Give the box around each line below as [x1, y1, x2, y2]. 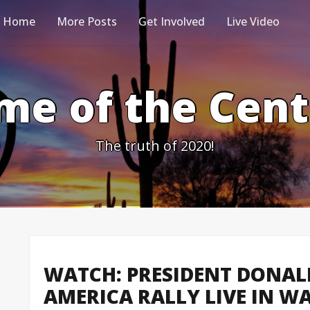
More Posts [56, 14, 117, 29]
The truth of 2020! [95, 136, 215, 155]
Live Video [226, 14, 280, 29]
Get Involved [138, 14, 205, 29]
